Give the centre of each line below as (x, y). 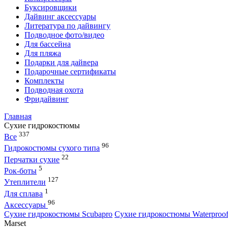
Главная (18, 116)
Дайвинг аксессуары (60, 17)
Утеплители (25, 182)
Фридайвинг (47, 99)
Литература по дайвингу (67, 26)
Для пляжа (43, 53)
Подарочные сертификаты (70, 72)
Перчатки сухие (32, 159)
